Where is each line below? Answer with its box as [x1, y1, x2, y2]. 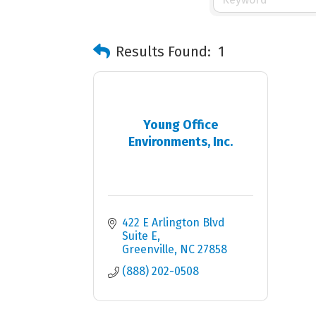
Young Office [142, 116, 218, 133]
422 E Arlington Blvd [122, 216, 225, 229]
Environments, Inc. [128, 133, 233, 150]
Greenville [122, 243, 174, 256]
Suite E [122, 229, 157, 243]
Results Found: [116, 43, 211, 60]
